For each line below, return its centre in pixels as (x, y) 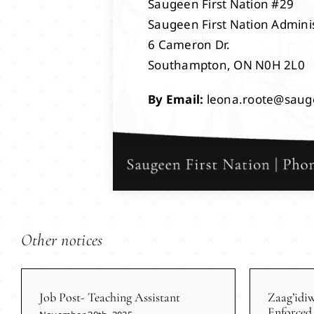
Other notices (62, 240)
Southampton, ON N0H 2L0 (226, 64)
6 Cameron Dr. (189, 44)
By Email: (177, 99)
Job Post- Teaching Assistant (109, 298)
